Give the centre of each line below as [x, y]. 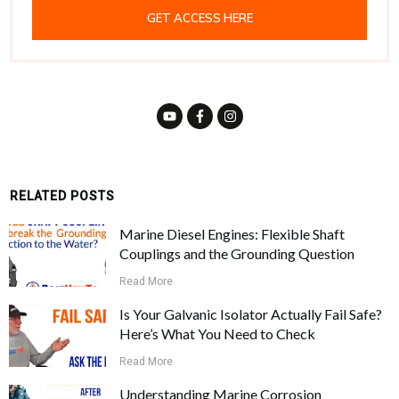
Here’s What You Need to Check [218, 333]
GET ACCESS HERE [199, 17]
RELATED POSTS [62, 195]
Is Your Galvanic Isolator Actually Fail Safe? [251, 313]
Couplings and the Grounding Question [237, 253]
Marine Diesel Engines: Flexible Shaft [232, 233]
